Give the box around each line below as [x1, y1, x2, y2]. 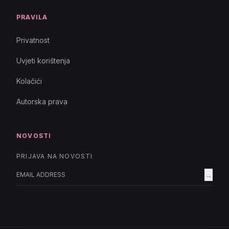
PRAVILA [16, 13, 48, 21]
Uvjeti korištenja [16, 56, 70, 65]
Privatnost [16, 35, 50, 44]
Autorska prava [16, 97, 67, 106]
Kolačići [16, 76, 42, 85]
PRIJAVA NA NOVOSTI [16, 152, 93, 160]
